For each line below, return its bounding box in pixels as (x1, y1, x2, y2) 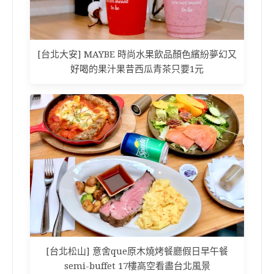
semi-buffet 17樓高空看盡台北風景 (64, 260, 210, 272)
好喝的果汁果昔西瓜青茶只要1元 (70, 63, 204, 75)
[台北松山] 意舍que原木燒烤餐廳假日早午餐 (46, 245, 228, 257)
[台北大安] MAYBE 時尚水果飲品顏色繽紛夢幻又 (37, 48, 237, 60)
